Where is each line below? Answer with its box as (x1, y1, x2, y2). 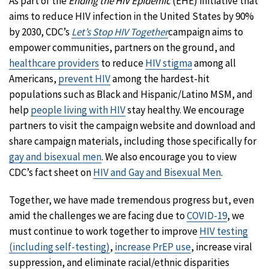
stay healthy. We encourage (125, 103, 244, 117)
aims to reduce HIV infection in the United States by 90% (9, 10, 254, 23)
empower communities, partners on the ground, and (9, 41, 235, 55)
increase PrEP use (115, 240, 191, 254)
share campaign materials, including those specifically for (9, 134, 256, 148)
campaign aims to (168, 25, 243, 39)
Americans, (9, 72, 58, 86)
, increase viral (191, 240, 252, 254)
